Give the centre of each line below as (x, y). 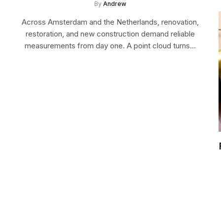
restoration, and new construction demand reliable (110, 34)
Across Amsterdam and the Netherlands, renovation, (110, 22)
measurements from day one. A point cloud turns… (110, 46)
